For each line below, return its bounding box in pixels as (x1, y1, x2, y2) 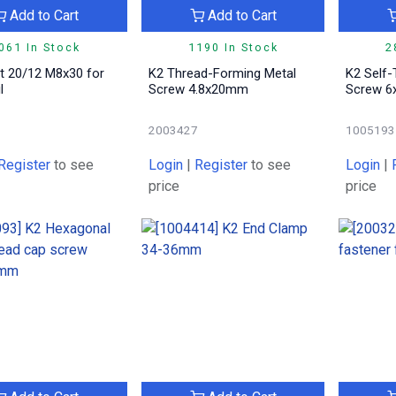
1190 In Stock (187, 40, 278, 54)
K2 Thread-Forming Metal (148, 65, 296, 81)
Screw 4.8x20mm (148, 80, 248, 97)
